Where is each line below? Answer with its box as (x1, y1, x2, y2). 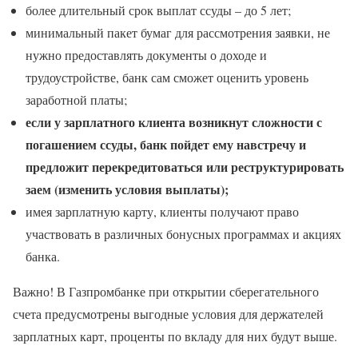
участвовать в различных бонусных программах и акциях (26, 225, 341, 243)
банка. (26, 248, 60, 265)
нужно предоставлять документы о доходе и (26, 46, 267, 64)
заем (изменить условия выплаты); (26, 180, 229, 199)
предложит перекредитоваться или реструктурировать (26, 157, 344, 177)
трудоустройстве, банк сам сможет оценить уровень (26, 69, 308, 86)
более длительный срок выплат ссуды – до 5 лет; (26, 2, 291, 19)
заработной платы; (26, 91, 127, 109)
